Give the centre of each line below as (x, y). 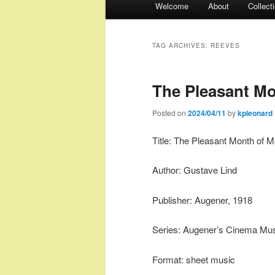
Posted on (170, 112)
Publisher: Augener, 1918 (202, 199)
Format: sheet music (194, 259)
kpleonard (255, 113)
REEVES (225, 45)
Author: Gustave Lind (195, 170)
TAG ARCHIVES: (181, 45)
